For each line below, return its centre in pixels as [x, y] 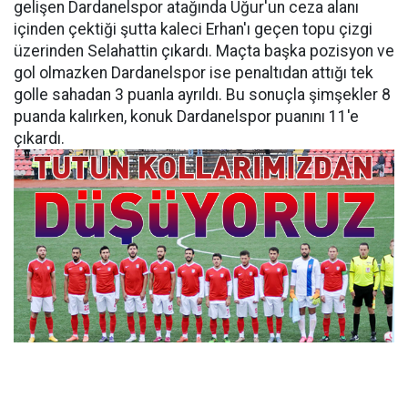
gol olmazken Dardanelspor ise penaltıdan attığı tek [194, 73]
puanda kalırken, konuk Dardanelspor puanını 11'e [186, 117]
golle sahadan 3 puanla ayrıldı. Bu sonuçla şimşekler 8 [202, 95]
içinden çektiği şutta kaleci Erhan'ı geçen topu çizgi [193, 29]
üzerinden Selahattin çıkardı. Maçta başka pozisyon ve [204, 51]
